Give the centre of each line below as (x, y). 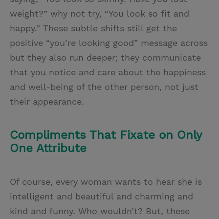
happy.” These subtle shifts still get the (93, 28)
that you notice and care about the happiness (108, 72)
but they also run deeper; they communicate (105, 58)
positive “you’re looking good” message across (109, 43)
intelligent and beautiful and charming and (101, 197)
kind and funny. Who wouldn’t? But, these (100, 211)
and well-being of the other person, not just (104, 87)
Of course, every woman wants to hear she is (106, 182)
